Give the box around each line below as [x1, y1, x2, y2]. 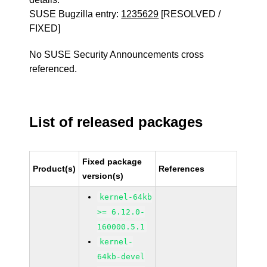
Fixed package [82, 157, 142, 166]
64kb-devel [97, 252, 145, 261]
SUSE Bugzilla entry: [29, 9, 122, 19]
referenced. [29, 64, 77, 74]
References [159, 164, 205, 173]
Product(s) [33, 164, 76, 173]
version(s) [82, 171, 124, 181]
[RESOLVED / [159, 9, 221, 19]
